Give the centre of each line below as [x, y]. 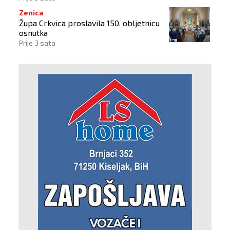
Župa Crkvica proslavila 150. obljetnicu [89, 23]
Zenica [31, 12]
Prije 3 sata [37, 43]
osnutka [33, 32]
